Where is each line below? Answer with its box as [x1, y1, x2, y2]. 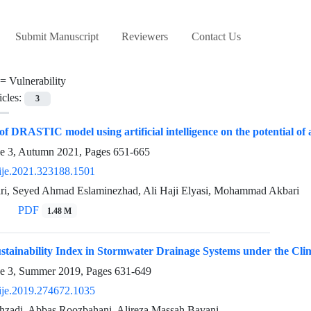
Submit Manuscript [15, 30, 99, 44]
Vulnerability [9, 74, 66, 88]
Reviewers [121, 30, 169, 44]
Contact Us [191, 30, 241, 44]
